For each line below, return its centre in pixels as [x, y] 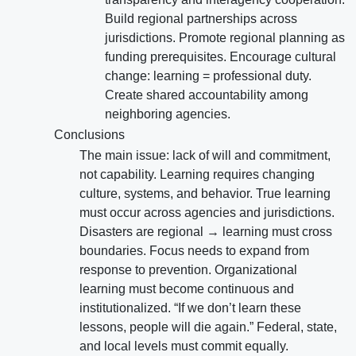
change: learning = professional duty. [208, 76]
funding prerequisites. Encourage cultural [221, 57]
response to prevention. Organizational [188, 270]
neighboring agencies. [168, 114]
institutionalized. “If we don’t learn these [190, 308]
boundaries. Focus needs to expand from [194, 251]
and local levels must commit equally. [184, 346]
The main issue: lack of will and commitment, [205, 156]
